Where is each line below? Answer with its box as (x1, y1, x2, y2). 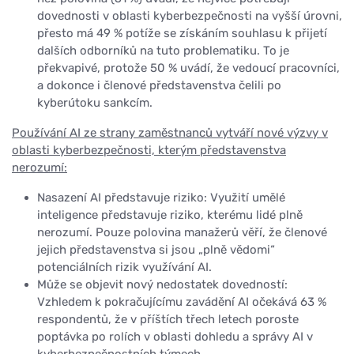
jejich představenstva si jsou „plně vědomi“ (37, 243, 275, 258)
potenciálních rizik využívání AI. (37, 260, 212, 275)
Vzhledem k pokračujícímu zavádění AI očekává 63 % (37, 295, 326, 310)
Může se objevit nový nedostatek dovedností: (37, 277, 288, 292)
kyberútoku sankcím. (37, 96, 153, 111)
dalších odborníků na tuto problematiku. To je (37, 43, 289, 58)
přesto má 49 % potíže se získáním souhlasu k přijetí (37, 26, 327, 41)
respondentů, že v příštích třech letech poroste (37, 312, 299, 327)
